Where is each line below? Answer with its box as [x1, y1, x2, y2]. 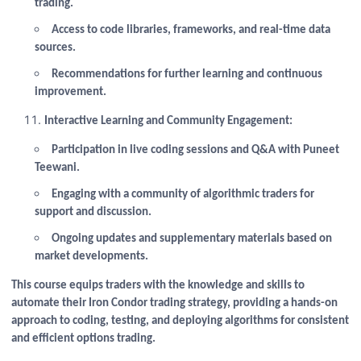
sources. [35, 42, 77, 55]
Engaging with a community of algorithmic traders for [51, 189, 314, 201]
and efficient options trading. [11, 333, 156, 346]
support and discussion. [35, 206, 152, 219]
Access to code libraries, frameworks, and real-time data [51, 24, 330, 37]
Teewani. [35, 162, 81, 175]
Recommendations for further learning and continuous [51, 68, 322, 81]
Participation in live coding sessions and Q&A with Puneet [51, 144, 339, 157]
